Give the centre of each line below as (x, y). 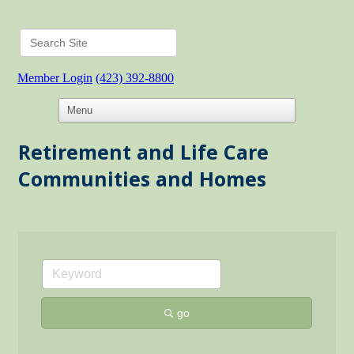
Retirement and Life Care (143, 152)
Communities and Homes (142, 179)
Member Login (55, 78)
